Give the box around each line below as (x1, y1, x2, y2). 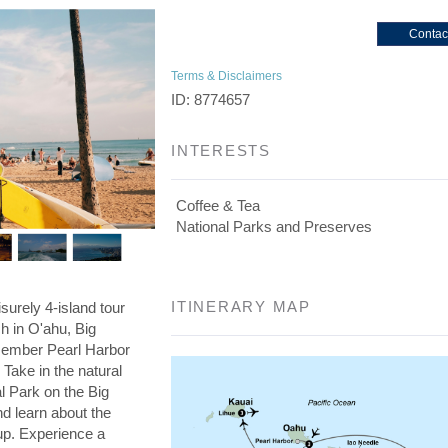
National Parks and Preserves (176, 218, 373, 235)
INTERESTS (171, 142, 271, 159)
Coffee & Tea (176, 197, 261, 214)
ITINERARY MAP (171, 298, 311, 315)
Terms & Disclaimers (171, 69, 283, 83)
